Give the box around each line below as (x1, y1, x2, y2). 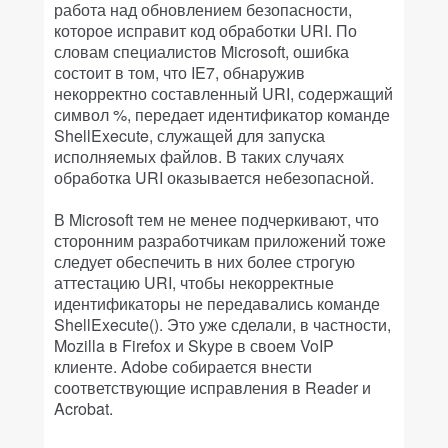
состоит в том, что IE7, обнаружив (54, 61, 305, 84)
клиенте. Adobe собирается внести (54, 355, 312, 378)
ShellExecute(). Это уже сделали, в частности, (54, 313, 391, 336)
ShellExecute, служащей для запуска (54, 124, 325, 147)
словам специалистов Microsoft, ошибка (54, 40, 349, 63)
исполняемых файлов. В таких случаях (54, 145, 344, 168)
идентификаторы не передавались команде (54, 292, 380, 315)
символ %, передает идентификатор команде (54, 103, 390, 126)
